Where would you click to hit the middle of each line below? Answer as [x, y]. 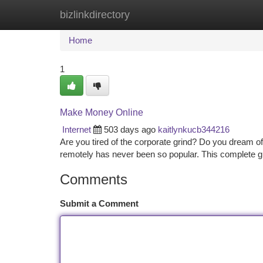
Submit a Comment [99, 203]
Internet [77, 129]
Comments [94, 179]
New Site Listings [152, 14]
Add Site [219, 14]
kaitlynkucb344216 [194, 129]
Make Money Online [102, 112]
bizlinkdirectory [95, 15]
